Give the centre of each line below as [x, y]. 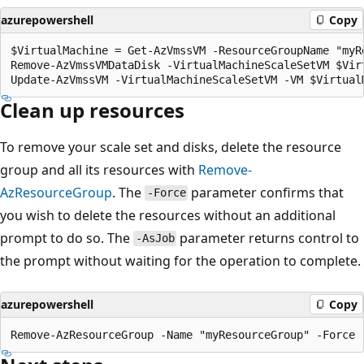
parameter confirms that [266, 192]
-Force [166, 193]
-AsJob [155, 238]
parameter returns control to [268, 238]
